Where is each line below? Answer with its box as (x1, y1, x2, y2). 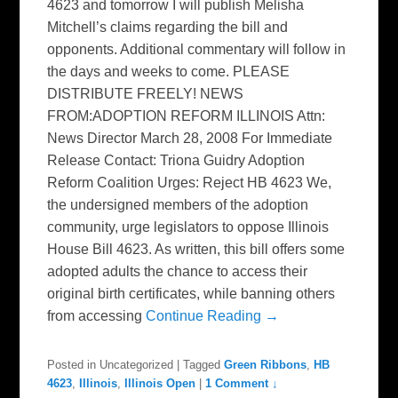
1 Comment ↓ (205, 377, 279, 390)
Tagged (183, 358, 221, 371)
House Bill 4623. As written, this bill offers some (47, 242, 346, 257)
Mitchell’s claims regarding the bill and (47, 20, 289, 35)
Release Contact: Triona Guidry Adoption (47, 153, 306, 168)
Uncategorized (96, 358, 178, 371)
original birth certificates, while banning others (47, 286, 336, 301)
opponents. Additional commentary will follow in (47, 42, 346, 57)
